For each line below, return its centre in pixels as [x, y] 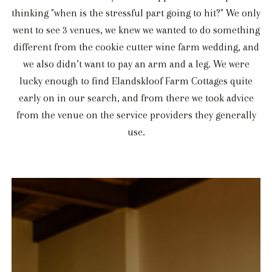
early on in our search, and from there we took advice [136, 98]
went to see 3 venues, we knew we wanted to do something [136, 30]
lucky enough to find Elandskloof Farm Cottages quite [136, 81]
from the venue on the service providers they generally [136, 115]
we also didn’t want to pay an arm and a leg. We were [136, 64]
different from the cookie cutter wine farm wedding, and [136, 47]
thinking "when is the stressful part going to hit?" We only [136, 13]
